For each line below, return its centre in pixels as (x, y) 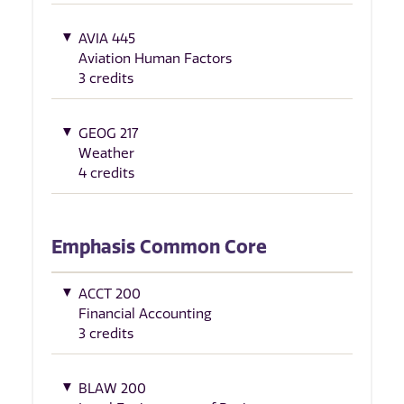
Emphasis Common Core (159, 248)
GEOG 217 (108, 133)
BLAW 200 (112, 388)
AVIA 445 (107, 38)
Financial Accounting (145, 314)
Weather (106, 153)
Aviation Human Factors (155, 58)
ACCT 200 (110, 294)
